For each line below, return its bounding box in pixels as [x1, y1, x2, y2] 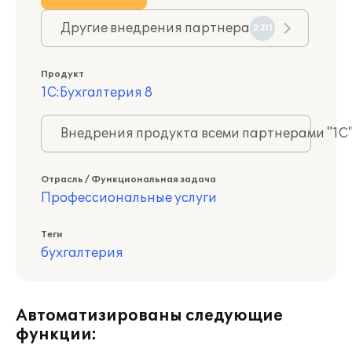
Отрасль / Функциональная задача [41, 174, 216, 185]
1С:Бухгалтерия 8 [41, 85, 152, 101]
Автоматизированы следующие [16, 306, 283, 325]
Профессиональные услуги [41, 190, 217, 206]
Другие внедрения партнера [60, 20, 250, 36]
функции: [16, 325, 97, 344]
